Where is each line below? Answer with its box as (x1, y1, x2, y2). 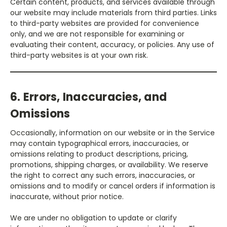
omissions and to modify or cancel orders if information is (10, 180, 215, 191)
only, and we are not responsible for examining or (10, 28, 184, 39)
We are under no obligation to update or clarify (10, 212, 177, 223)
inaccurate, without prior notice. (10, 191, 124, 202)
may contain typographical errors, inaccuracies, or (10, 138, 189, 148)
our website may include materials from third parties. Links (10, 7, 217, 18)
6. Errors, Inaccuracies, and (10, 89, 167, 105)
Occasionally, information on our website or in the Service (10, 127, 215, 138)
